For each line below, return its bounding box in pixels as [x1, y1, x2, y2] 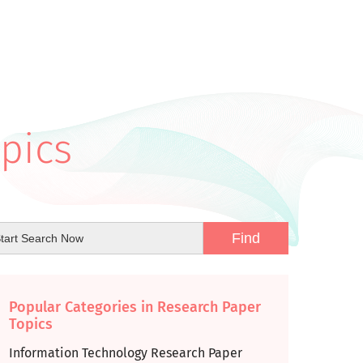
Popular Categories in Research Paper [9, 298, 261, 316]
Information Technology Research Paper [9, 345, 242, 361]
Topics [9, 315, 53, 333]
